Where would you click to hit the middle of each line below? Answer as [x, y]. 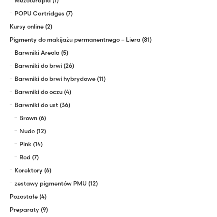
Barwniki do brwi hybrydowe [55, 78]
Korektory [29, 170]
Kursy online [27, 26]
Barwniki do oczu [39, 92]
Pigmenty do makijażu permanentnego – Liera [75, 39]
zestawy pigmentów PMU [51, 183]
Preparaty [24, 209]
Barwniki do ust [36, 105]
